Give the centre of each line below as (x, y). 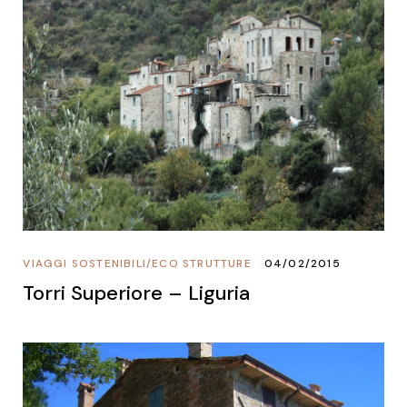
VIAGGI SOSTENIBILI (84, 263)
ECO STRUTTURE (202, 263)
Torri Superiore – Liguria (137, 293)
